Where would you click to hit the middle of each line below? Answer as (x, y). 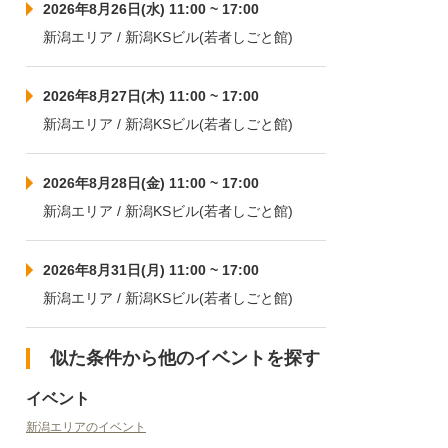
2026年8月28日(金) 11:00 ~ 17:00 (151, 183)
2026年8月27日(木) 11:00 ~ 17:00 (151, 96)
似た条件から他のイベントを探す (185, 358)
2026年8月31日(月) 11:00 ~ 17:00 (151, 270)
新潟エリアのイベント (86, 427)
